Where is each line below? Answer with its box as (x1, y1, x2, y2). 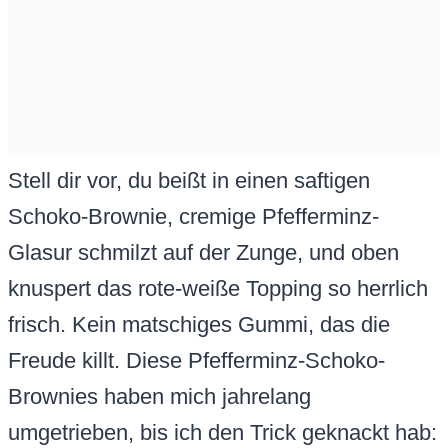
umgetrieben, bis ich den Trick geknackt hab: (8, 420, 437, 446)
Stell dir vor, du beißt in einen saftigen (8, 168, 370, 194)
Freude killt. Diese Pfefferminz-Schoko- (8, 348, 385, 374)
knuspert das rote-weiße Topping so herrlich (8, 276, 428, 302)
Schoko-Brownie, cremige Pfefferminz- (8, 204, 379, 230)
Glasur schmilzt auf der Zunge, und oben (8, 240, 399, 266)
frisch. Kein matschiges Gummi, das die (8, 312, 390, 338)
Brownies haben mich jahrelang (8, 384, 311, 410)
